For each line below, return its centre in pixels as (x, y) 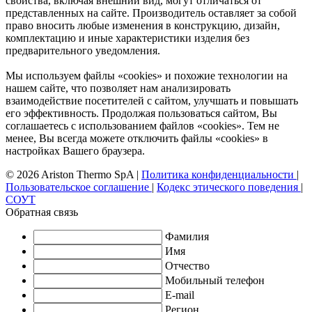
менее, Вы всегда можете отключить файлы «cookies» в (137, 138)
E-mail (180, 295)
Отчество (187, 265)
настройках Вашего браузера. (75, 150)
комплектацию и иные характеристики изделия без (127, 38)
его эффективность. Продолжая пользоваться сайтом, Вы (141, 113)
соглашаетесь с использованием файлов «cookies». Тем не (142, 125)
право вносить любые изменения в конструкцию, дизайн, (143, 25)
